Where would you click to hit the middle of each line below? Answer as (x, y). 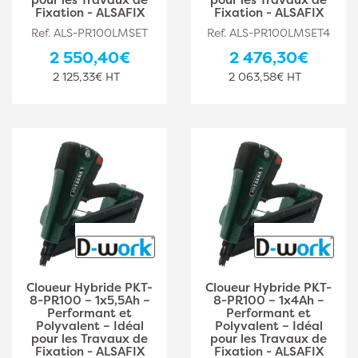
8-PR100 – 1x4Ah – (268, 300)
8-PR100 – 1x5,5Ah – (89, 300)
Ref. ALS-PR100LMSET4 (268, 32)
